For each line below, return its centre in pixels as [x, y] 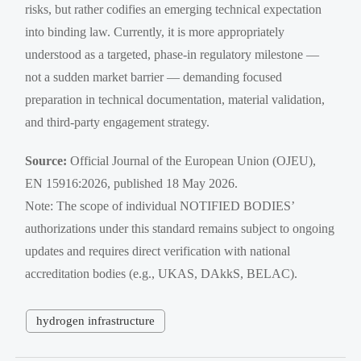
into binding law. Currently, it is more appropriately [155, 32]
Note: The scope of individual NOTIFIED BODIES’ [160, 206]
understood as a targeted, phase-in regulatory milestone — [172, 55]
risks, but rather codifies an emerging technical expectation [174, 10]
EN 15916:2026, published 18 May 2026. [132, 184]
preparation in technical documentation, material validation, [175, 100]
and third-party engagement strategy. [118, 122]
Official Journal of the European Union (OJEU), [192, 161]
